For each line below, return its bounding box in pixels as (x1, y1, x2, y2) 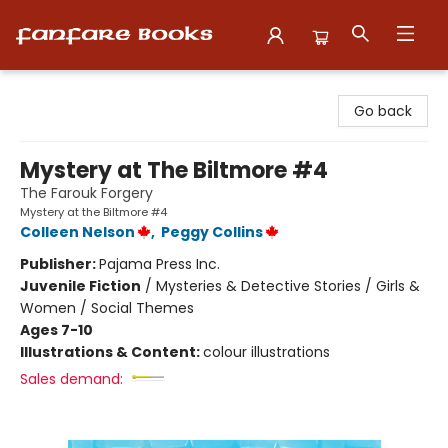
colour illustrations (203, 342, 330, 362)
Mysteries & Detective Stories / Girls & (156, 276, 420, 296)
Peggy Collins (161, 222, 263, 242)
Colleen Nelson (20, 222, 135, 242)
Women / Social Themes (20, 298, 194, 318)
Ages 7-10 (20, 320, 93, 340)
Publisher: (20, 254, 99, 274)
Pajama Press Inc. (99, 254, 220, 274)
